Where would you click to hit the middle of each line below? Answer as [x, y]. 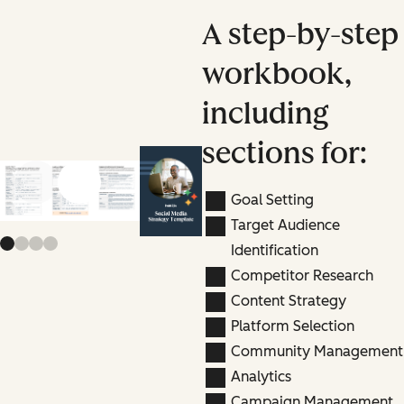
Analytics [261, 376]
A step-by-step [300, 34]
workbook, [276, 73]
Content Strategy [288, 300]
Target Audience [285, 225]
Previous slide [81, 189]
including [265, 113]
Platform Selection [292, 326]
